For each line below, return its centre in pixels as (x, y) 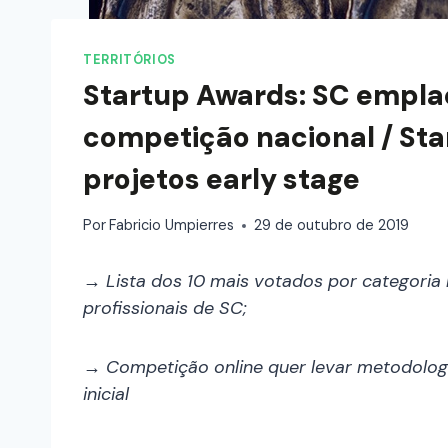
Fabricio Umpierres (172, 225)
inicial (106, 394)
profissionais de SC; (165, 308)
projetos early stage (221, 179)
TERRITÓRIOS (129, 59)
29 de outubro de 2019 (332, 225)
